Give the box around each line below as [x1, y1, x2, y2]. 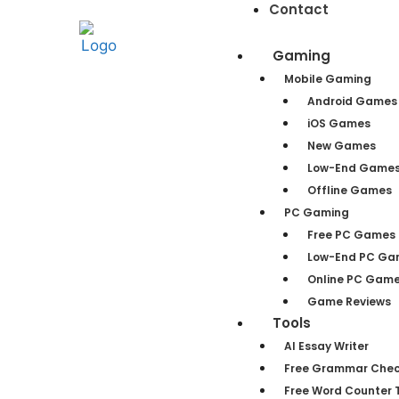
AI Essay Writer [284, 338, 370, 354]
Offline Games [306, 182, 392, 198]
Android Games [306, 93, 397, 109]
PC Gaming [284, 204, 350, 220]
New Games [306, 137, 376, 153]
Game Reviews [306, 293, 391, 309]
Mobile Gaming [284, 70, 372, 86]
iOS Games [306, 115, 370, 131]
